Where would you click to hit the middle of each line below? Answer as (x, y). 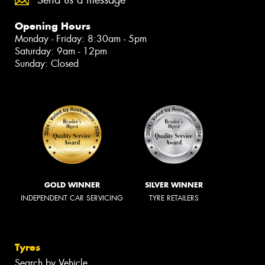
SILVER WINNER (174, 185)
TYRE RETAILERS (174, 198)
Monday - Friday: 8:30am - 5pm (81, 39)
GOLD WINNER (72, 185)
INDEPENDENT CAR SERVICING (72, 198)
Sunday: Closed (47, 64)
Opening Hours (53, 26)
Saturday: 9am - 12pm (61, 51)
